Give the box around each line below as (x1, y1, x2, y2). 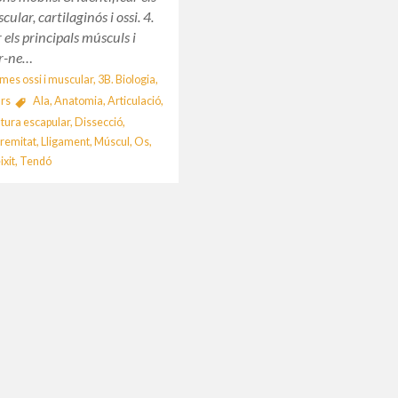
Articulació (107, 93, 161, 107)
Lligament (41, 134, 91, 148)
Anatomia (53, 93, 103, 107)
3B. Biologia (97, 72, 155, 86)
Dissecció (75, 115, 123, 129)
